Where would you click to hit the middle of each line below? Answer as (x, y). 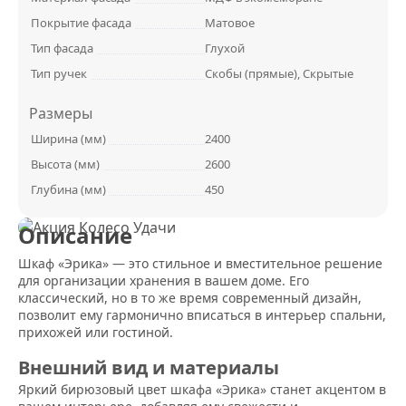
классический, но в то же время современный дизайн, (190, 298)
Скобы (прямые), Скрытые (279, 74)
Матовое (230, 23)
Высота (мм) (65, 164)
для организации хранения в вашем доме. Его (164, 281)
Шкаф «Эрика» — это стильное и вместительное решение (200, 264)
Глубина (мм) (68, 190)
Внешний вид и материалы (149, 368)
